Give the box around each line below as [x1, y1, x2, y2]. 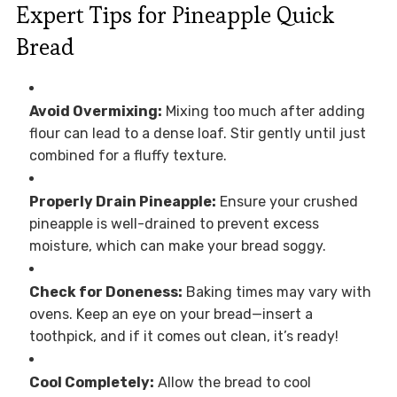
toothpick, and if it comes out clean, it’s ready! [28, 327, 339, 345]
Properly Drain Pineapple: [28, 192, 216, 210]
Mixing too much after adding [161, 102, 365, 120]
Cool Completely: [28, 373, 154, 391]
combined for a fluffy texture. [28, 146, 227, 164]
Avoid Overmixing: [28, 102, 162, 120]
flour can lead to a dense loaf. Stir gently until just [28, 124, 366, 142]
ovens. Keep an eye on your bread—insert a [28, 305, 313, 323]
